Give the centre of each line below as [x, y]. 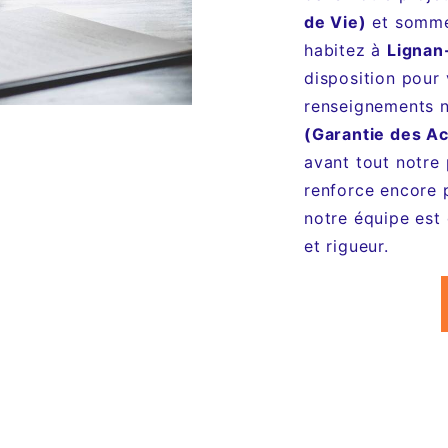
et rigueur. [346, 246]
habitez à [346, 50]
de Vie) [335, 22]
